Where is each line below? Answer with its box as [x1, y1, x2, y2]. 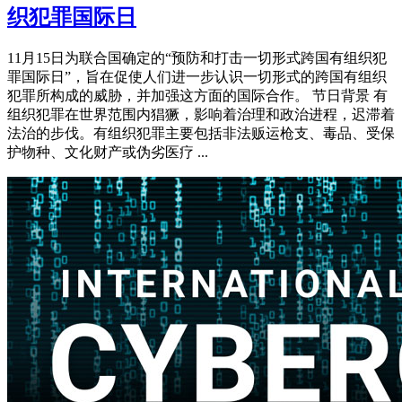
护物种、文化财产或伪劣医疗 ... [7, 144, 208, 160]
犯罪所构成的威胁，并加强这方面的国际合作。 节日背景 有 [7, 87, 388, 103]
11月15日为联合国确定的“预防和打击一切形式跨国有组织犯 [7, 49, 387, 66]
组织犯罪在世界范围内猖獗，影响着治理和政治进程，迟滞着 [7, 106, 395, 122]
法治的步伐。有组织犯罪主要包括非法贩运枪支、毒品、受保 [7, 125, 395, 141]
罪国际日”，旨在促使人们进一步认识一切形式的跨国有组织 [7, 68, 387, 84]
